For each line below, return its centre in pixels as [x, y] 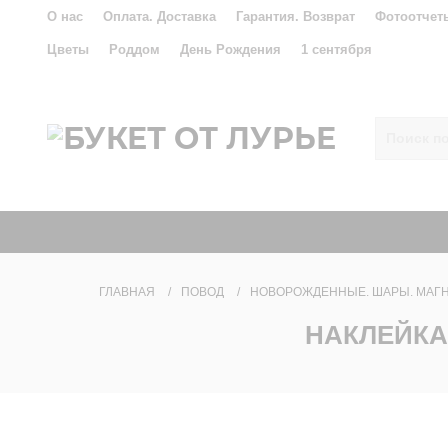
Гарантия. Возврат [295, 16]
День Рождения [230, 49]
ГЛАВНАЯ [126, 292]
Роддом [134, 49]
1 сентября [336, 49]
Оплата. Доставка [159, 16]
